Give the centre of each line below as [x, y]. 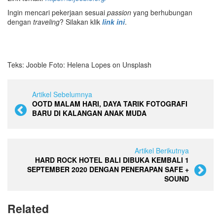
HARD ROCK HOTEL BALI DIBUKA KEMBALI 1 [112, 160]
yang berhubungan [162, 12]
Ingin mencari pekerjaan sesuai [57, 12]
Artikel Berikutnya [162, 150]
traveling [46, 21]
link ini [113, 21]
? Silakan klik [81, 21]
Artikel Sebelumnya [62, 94]
